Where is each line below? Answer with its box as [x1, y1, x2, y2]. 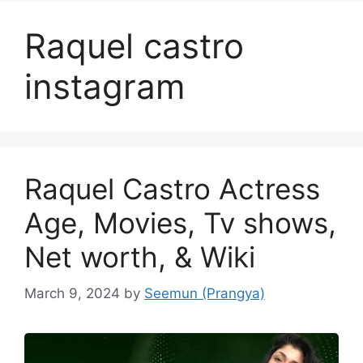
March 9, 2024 [24, 284, 120, 301]
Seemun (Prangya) [144, 284, 265, 301]
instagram [24, 66, 186, 107]
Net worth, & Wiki [24, 240, 255, 274]
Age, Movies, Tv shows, [24, 206, 336, 240]
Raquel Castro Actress [24, 172, 320, 206]
